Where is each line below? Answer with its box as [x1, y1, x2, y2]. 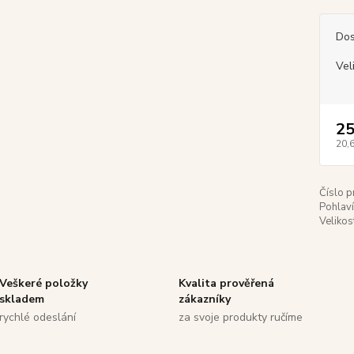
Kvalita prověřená [179, 276, 275, 291]
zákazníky [179, 292, 232, 307]
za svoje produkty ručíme [179, 310, 303, 325]
